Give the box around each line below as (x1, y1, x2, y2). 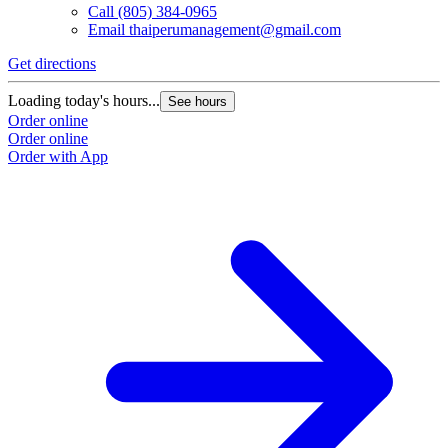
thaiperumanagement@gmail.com (129, 21, 341, 39)
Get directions (8, 55, 96, 73)
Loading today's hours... (8, 92, 160, 110)
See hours (168, 94, 227, 110)
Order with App (8, 148, 108, 166)
